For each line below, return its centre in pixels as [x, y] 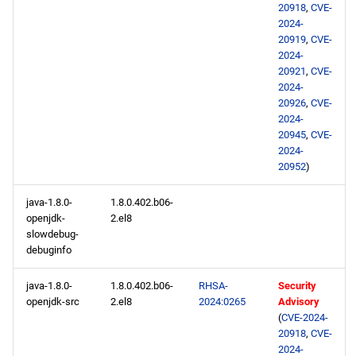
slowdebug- [52, 234]
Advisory [299, 302]
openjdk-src [53, 302]
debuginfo [49, 250]
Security [297, 286]
